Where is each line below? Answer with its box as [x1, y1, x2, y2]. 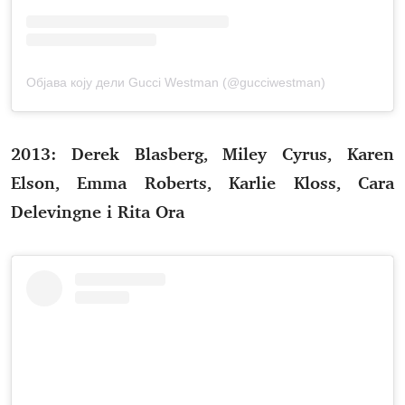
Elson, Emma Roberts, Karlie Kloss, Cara [11, 171, 394, 193]
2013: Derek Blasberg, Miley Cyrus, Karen [11, 142, 394, 165]
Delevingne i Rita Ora [11, 200, 184, 222]
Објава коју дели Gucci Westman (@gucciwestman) [26, 74, 325, 89]
